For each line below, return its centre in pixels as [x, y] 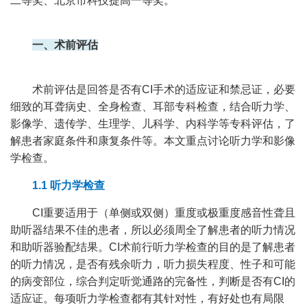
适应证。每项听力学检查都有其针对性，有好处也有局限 [147, 299]
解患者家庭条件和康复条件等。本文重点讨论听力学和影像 [153, 141]
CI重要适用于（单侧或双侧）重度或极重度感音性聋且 [164, 213]
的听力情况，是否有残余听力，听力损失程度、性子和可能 [153, 265]
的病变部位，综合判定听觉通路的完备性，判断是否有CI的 [153, 282]
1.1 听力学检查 [69, 186]
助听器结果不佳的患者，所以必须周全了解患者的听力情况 [153, 230]
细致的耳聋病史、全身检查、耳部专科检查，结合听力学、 [153, 107]
